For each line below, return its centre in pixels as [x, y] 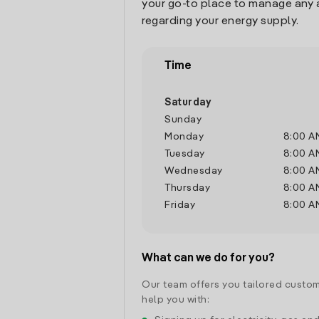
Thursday [187, 188]
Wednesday [194, 171]
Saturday [188, 103]
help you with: [176, 300]
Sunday [183, 120]
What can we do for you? [208, 258]
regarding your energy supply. [220, 21]
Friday [180, 205]
